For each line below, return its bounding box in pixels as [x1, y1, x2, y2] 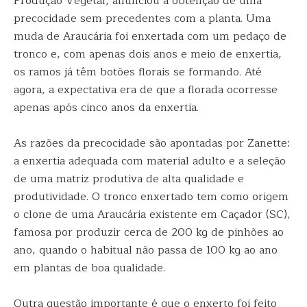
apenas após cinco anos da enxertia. [14, 99, 199, 116]
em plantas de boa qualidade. [14, 259, 165, 277]
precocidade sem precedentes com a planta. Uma [14, 10, 271, 27]
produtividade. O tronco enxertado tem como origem [14, 188, 288, 206]
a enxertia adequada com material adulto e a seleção [14, 152, 286, 170]
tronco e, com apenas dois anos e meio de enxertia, [14, 45, 282, 63]
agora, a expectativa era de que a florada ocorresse [14, 81, 278, 99]
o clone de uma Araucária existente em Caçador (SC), [14, 206, 291, 223]
